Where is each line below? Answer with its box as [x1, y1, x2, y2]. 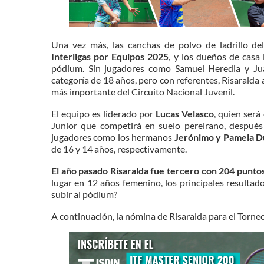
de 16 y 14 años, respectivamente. [51, 143, 187, 154]
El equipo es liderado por [51, 108, 156, 119]
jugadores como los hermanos [51, 131, 174, 143]
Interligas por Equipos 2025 [51, 51, 169, 62]
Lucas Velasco [156, 108, 214, 119]
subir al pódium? [51, 189, 117, 200]
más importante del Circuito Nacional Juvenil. [51, 86, 235, 97]
